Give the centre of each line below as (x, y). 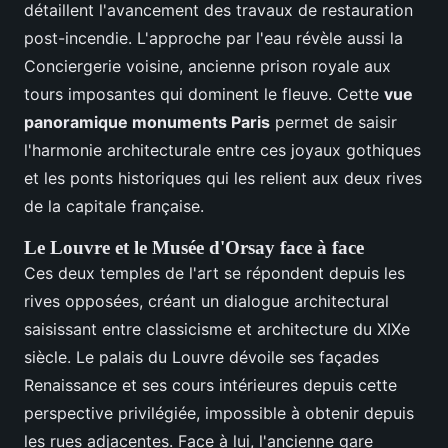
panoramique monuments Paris (147, 122)
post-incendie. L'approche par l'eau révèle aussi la (213, 38)
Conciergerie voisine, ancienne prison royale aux (207, 66)
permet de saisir (333, 122)
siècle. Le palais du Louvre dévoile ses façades (201, 357)
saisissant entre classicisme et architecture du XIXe (217, 329)
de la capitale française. (114, 206)
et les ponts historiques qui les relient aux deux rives (223, 178)
